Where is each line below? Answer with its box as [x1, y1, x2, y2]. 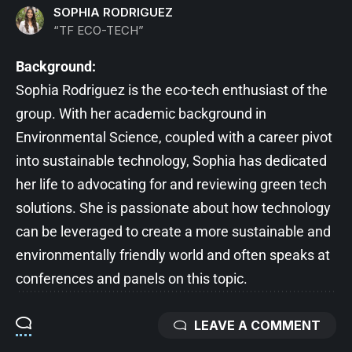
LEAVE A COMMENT [194, 317, 321, 333]
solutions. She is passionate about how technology [16, 199, 331, 216]
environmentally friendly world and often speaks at [16, 246, 330, 263]
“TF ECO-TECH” [53, 22, 144, 38]
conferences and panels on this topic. [16, 269, 247, 287]
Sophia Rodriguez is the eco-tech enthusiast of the [16, 81, 328, 98]
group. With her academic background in [16, 104, 266, 122]
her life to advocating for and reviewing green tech [16, 175, 327, 192]
